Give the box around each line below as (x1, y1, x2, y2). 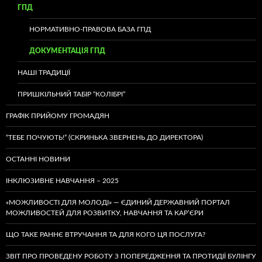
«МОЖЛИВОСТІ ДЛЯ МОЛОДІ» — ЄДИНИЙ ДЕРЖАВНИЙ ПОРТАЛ (6, 199, 230, 206)
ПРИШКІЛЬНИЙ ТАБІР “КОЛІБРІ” (18, 91, 125, 98)
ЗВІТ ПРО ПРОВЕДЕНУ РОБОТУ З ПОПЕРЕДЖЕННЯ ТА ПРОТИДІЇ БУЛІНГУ (6, 253, 256, 260)
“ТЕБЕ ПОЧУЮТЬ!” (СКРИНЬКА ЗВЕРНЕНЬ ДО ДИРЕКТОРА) (6, 134, 203, 141)
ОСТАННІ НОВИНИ (6, 156, 70, 163)
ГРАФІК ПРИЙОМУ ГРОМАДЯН (6, 112, 109, 119)
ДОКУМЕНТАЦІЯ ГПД (29, 47, 105, 54)
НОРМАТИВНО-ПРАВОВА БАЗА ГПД (29, 26, 151, 33)
